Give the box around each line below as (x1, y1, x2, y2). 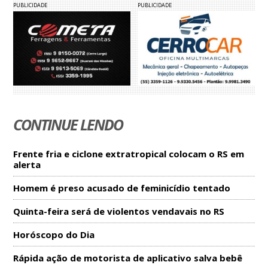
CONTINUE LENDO (13, 114, 123, 135)
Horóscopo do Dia (13, 229, 95, 241)
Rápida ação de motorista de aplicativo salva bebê (13, 252, 243, 264)
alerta (13, 159, 41, 171)
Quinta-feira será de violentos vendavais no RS (13, 205, 225, 218)
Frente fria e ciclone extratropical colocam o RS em (13, 148, 245, 160)
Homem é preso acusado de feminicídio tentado (13, 182, 231, 194)
